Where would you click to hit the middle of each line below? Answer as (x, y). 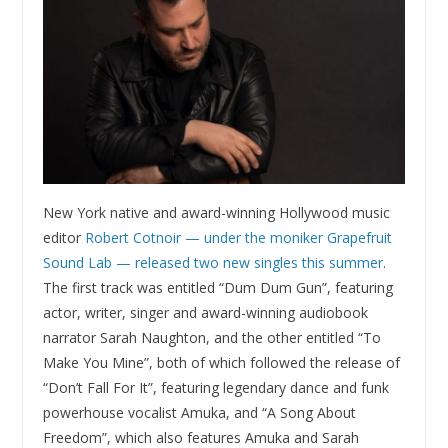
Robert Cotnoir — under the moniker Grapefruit (238, 237)
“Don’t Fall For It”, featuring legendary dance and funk (215, 387)
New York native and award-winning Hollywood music (216, 212)
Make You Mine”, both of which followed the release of (221, 362)
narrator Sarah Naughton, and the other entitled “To (211, 337)
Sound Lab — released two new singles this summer (212, 262)
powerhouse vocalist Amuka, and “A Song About (199, 412)
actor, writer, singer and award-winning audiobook (205, 312)
